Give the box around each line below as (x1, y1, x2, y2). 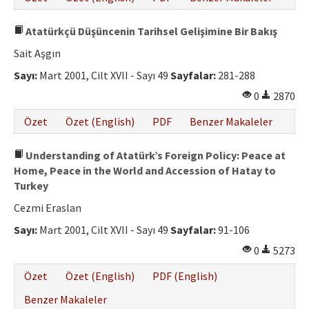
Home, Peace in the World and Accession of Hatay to (14, 163, 276, 178)
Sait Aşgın (14, 46, 61, 61)
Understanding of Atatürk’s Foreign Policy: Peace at (23, 148, 286, 163)
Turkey (14, 179, 48, 193)
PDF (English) (152, 269, 217, 283)
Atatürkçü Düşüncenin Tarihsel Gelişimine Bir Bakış (23, 24, 277, 39)
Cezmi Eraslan (14, 201, 81, 215)
